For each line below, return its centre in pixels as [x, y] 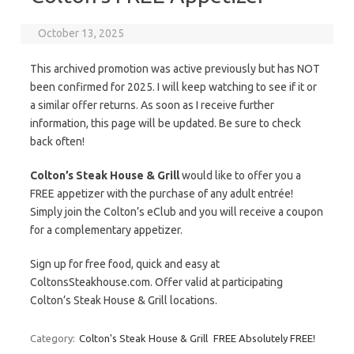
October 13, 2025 [81, 33]
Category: [54, 338]
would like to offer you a [240, 175]
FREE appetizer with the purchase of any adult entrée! [162, 194]
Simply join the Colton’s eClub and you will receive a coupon [177, 212]
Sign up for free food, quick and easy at [125, 264]
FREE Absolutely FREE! [264, 338]
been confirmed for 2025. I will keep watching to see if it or [173, 87]
